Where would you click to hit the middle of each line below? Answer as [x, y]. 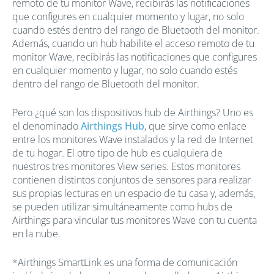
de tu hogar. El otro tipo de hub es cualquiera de [117, 153]
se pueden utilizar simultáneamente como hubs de [122, 206]
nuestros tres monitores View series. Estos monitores [126, 166]
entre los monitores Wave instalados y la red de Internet [133, 139]
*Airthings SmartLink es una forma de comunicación [125, 262]
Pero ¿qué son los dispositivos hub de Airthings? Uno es [133, 112]
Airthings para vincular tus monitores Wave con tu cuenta [135, 220]
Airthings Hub [113, 126]
